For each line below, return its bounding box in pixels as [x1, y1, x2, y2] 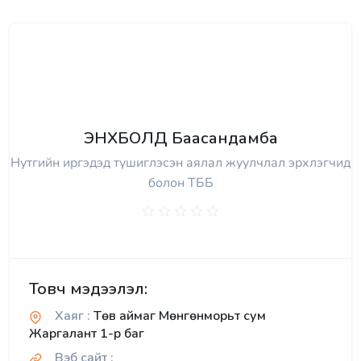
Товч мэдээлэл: [29, 278, 147, 301]
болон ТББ [147, 174, 214, 193]
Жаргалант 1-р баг [29, 325, 144, 343]
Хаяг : [55, 307, 90, 326]
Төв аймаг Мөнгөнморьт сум [90, 307, 266, 326]
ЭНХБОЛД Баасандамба [83, 127, 278, 150]
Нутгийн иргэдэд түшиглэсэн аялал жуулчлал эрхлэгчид [10, 154, 351, 172]
